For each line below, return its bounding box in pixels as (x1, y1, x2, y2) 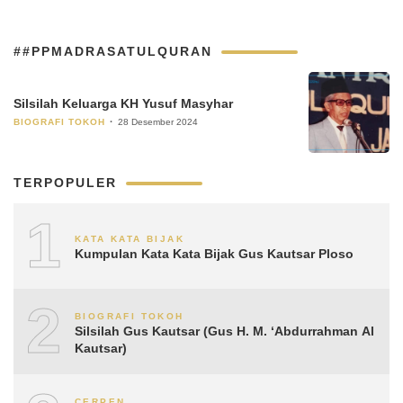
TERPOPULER (13, 175, 117, 190)
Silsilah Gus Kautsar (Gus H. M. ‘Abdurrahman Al (75, 323, 374, 338)
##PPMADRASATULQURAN (13, 44, 212, 58)
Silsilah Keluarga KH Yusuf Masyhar (13, 96, 233, 111)
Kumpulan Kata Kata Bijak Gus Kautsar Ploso (75, 246, 354, 261)
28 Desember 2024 (118, 117, 198, 127)
